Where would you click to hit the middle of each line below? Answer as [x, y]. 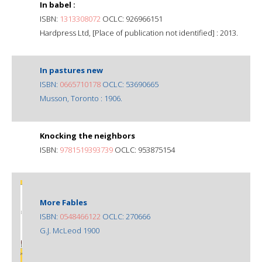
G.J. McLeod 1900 [70, 230]
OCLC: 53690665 [130, 84]
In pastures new [71, 70]
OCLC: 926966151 [132, 18]
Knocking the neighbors [87, 135]
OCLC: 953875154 [144, 149]
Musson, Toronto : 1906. [81, 98]
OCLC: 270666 [125, 216]
